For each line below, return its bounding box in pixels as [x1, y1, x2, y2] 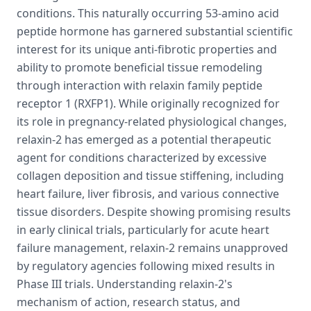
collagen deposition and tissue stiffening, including [17, 168, 284, 183]
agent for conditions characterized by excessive [17, 150, 267, 165]
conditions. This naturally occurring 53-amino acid [17, 6, 279, 21]
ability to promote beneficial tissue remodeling [17, 60, 262, 75]
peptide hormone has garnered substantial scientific [17, 24, 293, 39]
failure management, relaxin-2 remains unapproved [17, 240, 288, 255]
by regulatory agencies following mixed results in [17, 258, 275, 274]
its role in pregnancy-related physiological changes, [17, 114, 287, 129]
